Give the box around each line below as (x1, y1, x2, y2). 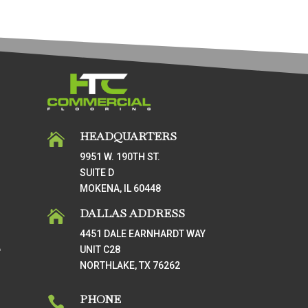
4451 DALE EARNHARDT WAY (80, 228, 206, 239)
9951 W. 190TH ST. (80, 151, 161, 163)
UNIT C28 (80, 243, 121, 255)
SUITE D (80, 167, 115, 179)
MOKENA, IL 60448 (80, 183, 162, 195)
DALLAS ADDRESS (80, 206, 186, 221)
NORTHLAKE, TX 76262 (80, 259, 181, 271)
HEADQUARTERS (80, 129, 177, 144)
